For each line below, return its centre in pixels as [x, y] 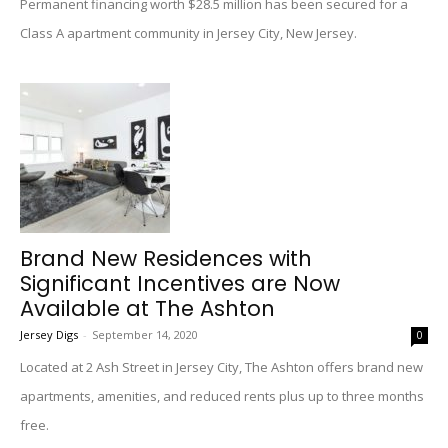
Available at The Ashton [147, 308]
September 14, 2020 [145, 334]
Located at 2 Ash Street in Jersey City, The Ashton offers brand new [221, 367]
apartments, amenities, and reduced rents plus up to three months [222, 396]
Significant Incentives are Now [180, 283]
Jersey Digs [49, 334]
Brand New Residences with [166, 258]
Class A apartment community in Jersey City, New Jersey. [188, 33]
